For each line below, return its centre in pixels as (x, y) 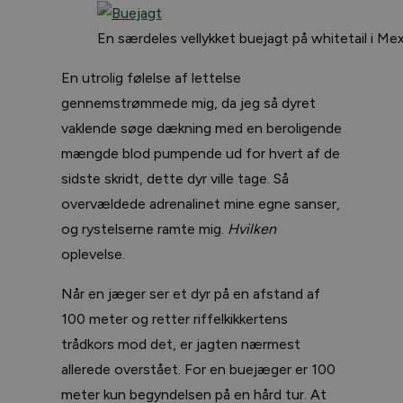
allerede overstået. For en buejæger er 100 (198, 369)
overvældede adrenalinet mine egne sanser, (201, 203)
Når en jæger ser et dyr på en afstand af (191, 293)
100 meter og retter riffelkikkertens (175, 318)
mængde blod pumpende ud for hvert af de (201, 153)
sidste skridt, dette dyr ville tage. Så (175, 178)
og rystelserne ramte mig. (144, 228)
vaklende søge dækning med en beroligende (201, 128)
